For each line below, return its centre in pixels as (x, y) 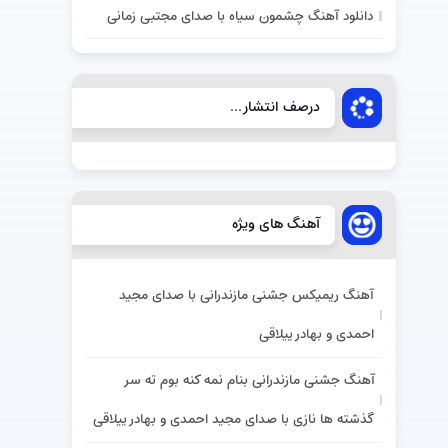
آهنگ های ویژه (276, 225)
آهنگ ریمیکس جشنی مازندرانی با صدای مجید (247, 296)
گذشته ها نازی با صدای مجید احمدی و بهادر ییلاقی (233, 419)
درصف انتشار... (275, 108)
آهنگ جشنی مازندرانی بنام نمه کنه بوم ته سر (248, 380)
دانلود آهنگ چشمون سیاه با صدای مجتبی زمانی (240, 16)
